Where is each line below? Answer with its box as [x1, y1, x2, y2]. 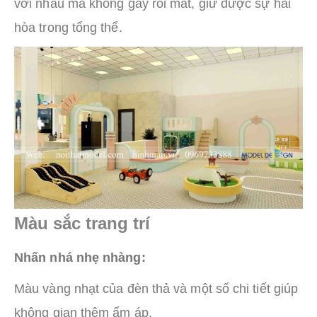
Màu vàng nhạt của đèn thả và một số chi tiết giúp [14, 282, 299, 296]
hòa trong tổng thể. [14, 20, 122, 35]
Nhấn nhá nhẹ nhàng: [14, 250, 146, 265]
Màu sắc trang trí [14, 214, 150, 234]
